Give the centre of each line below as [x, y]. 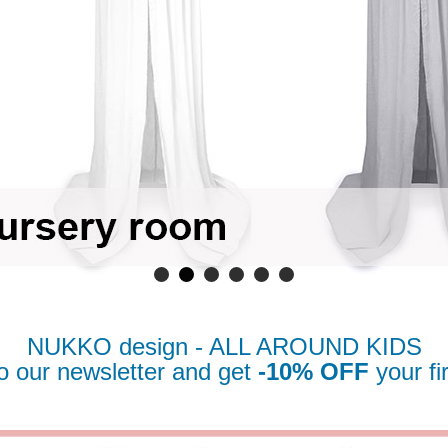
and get [214, 371]
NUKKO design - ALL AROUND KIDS [224, 346]
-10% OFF [313, 371]
